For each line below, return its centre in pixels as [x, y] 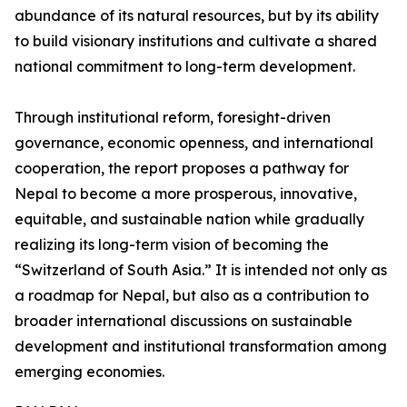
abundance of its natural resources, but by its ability [197, 16]
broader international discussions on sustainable [184, 321]
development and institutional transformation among [201, 347]
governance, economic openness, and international [194, 143]
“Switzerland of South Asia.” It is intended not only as [201, 270]
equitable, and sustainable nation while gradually [189, 219]
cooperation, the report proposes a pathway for [182, 169]
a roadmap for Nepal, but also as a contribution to [192, 296]
